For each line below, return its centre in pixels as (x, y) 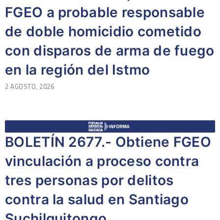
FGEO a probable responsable (105, 12)
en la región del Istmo (78, 70)
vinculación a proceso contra (102, 161)
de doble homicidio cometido (103, 31)
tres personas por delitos (89, 180)
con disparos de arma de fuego (110, 51)
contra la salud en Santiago (97, 199)
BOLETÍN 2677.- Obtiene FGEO (108, 142)
